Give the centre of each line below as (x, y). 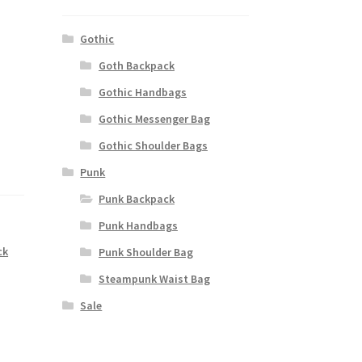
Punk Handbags (138, 226)
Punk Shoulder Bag (145, 253)
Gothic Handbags (142, 93)
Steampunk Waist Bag (154, 279)
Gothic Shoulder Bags (153, 146)
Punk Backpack (136, 199)
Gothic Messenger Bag (154, 119)
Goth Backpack (136, 66)
